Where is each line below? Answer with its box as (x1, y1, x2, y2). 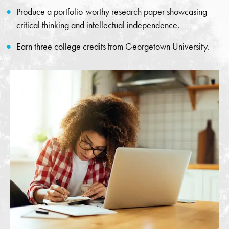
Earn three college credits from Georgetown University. (16, 41, 209, 52)
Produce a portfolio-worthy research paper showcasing (16, 6, 207, 17)
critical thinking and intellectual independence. (16, 19, 179, 31)
